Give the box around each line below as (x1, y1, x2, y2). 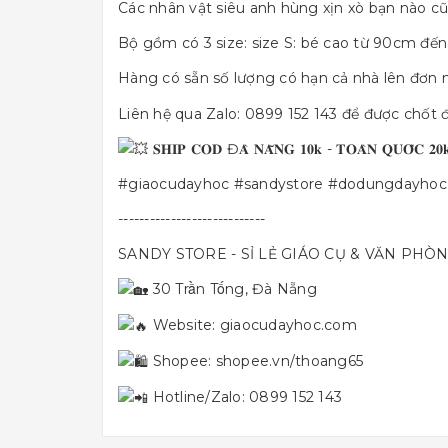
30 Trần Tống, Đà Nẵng (148, 280, 317, 299)
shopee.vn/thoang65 (215, 352, 363, 371)
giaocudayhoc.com (219, 316, 357, 335)
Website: (148, 316, 220, 335)
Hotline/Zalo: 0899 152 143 (148, 387, 342, 406)
